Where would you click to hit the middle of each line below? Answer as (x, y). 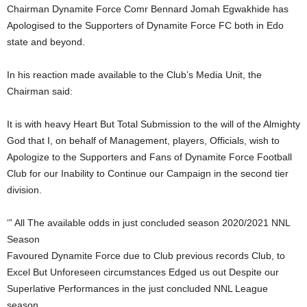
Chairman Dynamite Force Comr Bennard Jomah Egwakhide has (148, 9)
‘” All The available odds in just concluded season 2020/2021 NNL (148, 222)
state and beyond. (46, 41)
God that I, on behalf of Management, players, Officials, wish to (143, 140)
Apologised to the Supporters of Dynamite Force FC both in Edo (145, 25)
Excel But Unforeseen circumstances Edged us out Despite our (143, 272)
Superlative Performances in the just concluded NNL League (137, 288)
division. (24, 189)
